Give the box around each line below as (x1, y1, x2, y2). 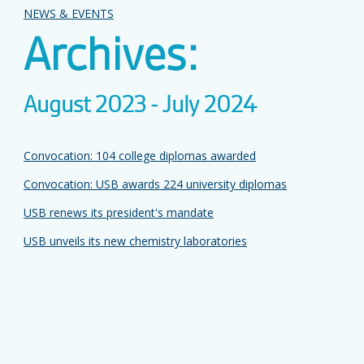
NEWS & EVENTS (24, 6, 114, 21)
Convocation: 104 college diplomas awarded (24, 148, 256, 163)
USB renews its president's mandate (24, 205, 214, 220)
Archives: (24, 32, 199, 81)
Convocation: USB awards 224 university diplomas (24, 176, 287, 192)
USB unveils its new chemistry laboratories (24, 233, 247, 249)
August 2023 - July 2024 (24, 93, 256, 118)
